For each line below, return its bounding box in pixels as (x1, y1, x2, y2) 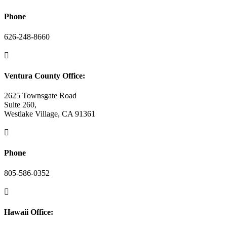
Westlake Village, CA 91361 (4, 109, 95, 119)
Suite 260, (4, 100, 36, 109)
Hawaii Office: (4, 207, 53, 216)
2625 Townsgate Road (4, 91, 77, 100)
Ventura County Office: (4, 71, 85, 80)
